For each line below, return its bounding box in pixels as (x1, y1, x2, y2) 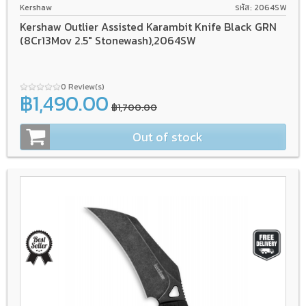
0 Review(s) (61, 81, 107, 94)
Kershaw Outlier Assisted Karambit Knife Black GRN (20, 18, 277, 36)
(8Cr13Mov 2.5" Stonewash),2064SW (20, 32, 196, 49)
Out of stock (133, 128, 203, 147)
